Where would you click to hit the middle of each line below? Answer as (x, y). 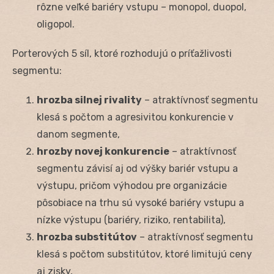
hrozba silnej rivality (89, 100)
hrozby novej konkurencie (103, 151)
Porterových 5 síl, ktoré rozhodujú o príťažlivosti (122, 53)
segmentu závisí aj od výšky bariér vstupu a (137, 168)
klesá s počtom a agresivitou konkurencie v (135, 117)
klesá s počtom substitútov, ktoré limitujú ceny (144, 254)
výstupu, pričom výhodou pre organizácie (132, 185)
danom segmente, (78, 134)
